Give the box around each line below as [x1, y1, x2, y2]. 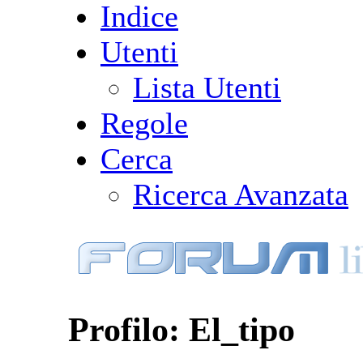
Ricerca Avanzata [133, 177, 348, 211]
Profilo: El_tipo [68, 310, 295, 348]
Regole [100, 105, 188, 140]
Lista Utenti [133, 70, 281, 105]
